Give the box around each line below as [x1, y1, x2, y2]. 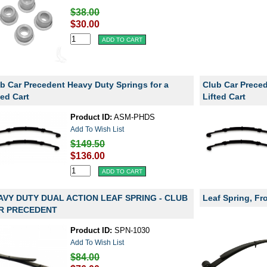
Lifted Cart [203, 92, 246, 101]
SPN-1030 [112, 226, 150, 235]
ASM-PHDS [112, 113, 156, 122]
